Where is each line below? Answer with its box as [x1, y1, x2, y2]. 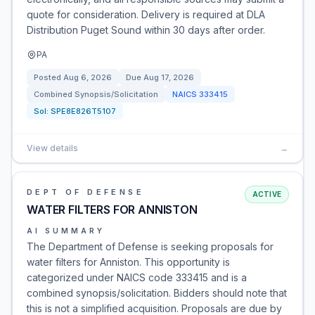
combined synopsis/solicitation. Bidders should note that [27, 287, 287, 299]
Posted [34, 72, 63, 82]
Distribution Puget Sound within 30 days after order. [27, 24, 265, 36]
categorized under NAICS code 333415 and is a [27, 271, 247, 283]
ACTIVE [252, 190, 281, 198]
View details [27, 143, 78, 153]
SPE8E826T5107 [51, 106, 116, 116]
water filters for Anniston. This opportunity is [27, 256, 230, 268]
